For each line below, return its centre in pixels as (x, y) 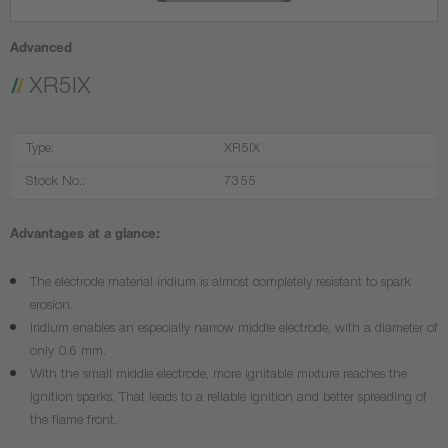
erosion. (51, 307)
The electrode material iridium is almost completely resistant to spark (220, 284)
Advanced (41, 50)
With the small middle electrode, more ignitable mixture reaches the (218, 376)
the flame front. (73, 422)
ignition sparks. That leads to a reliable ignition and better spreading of (228, 399)
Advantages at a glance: (85, 236)
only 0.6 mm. (68, 353)
